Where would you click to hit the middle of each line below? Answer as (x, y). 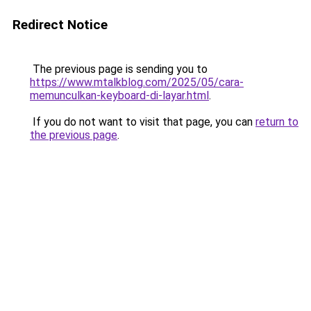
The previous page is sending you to (119, 69)
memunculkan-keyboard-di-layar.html (119, 95)
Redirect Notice (60, 25)
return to (277, 122)
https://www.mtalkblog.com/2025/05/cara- (137, 82)
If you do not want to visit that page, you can (143, 122)
